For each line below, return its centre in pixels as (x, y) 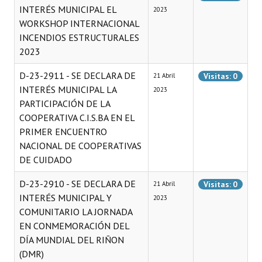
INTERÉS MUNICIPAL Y (65, 198)
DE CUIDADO (46, 160)
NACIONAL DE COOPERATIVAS (80, 146)
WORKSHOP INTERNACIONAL (79, 23)
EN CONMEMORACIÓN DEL (74, 226)
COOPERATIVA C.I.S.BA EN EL (77, 118)
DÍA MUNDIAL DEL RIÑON (72, 240)
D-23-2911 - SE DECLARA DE (77, 75)
